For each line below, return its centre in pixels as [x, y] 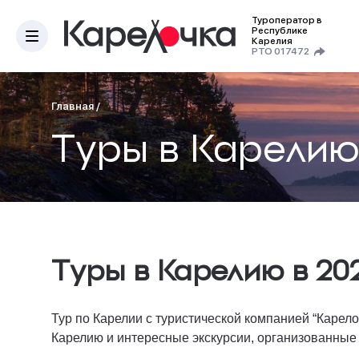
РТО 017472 [280, 51]
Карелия [272, 41]
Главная [73, 106]
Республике [280, 30]
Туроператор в [287, 20]
